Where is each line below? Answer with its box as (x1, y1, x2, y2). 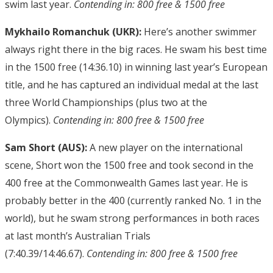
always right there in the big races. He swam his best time (5, 42, 267, 56)
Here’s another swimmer (141, 24, 257, 38)
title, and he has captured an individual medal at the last (5, 77, 258, 91)
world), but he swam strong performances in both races (5, 211, 260, 225)
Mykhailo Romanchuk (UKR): (5, 24, 141, 38)
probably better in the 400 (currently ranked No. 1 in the (5, 193, 261, 207)
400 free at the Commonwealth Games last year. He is (5, 175, 248, 190)
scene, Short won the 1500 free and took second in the (5, 158, 253, 172)
